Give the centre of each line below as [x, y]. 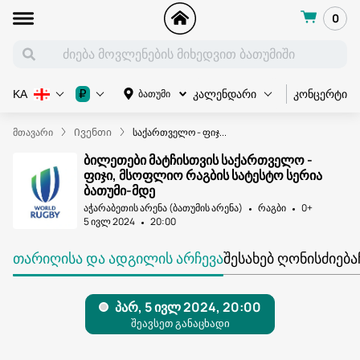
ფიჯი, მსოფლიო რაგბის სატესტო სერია [203, 176]
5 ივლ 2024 [109, 222]
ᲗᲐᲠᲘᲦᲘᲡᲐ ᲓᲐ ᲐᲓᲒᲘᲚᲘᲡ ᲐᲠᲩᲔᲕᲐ [118, 258]
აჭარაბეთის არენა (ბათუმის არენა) [163, 208]
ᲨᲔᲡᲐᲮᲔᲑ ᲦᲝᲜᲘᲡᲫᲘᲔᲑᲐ [290, 258]
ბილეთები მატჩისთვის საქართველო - [198, 160]
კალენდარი [225, 94]
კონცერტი [320, 94]
